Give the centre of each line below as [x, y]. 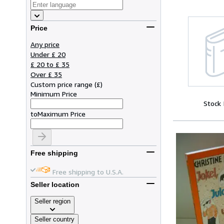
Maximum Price [61, 113]
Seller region [52, 201]
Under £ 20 [48, 54]
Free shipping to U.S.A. [88, 171]
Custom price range [61, 84]
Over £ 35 [46, 74]
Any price [45, 44]
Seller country [54, 219]
